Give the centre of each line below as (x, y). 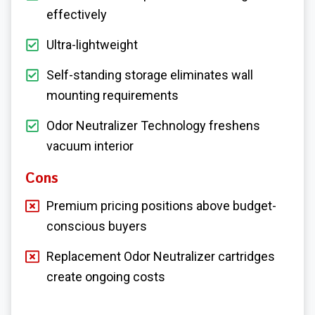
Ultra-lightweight (92, 44)
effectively (77, 14)
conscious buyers (97, 226)
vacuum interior (90, 146)
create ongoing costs (106, 276)
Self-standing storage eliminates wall (150, 75)
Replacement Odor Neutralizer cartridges (161, 256)
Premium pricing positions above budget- (161, 205)
